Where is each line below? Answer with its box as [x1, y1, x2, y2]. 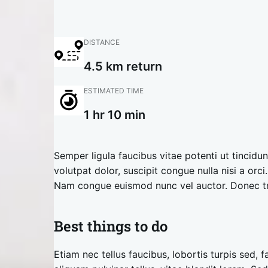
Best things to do [54, 217, 168, 236]
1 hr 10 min [84, 108, 146, 122]
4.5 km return [84, 59, 163, 74]
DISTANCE [84, 38, 120, 47]
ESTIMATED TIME [84, 86, 144, 95]
